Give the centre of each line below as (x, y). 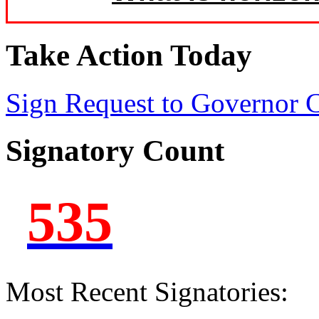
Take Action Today (129, 56)
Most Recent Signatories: (147, 291)
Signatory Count (115, 150)
